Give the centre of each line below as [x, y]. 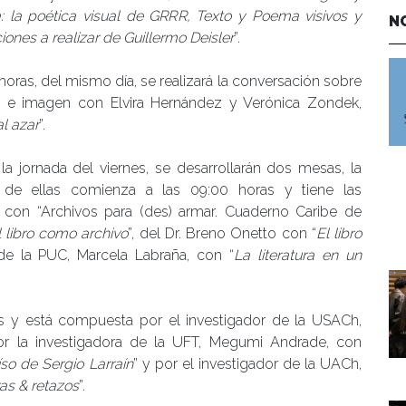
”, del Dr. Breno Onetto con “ [222, 233]
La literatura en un [298, 255]
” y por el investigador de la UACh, [247, 363]
